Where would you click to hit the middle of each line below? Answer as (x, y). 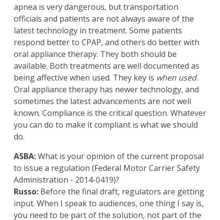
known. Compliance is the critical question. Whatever (110, 113)
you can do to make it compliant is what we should (106, 125)
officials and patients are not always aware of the (104, 19)
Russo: (26, 192)
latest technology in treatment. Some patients (98, 31)
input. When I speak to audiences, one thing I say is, (109, 204)
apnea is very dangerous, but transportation (96, 7)
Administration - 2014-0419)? (67, 180)
